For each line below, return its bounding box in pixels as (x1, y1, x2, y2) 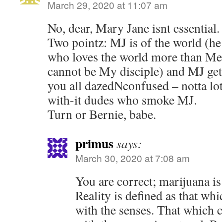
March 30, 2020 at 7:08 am (75, 151, 190, 165)
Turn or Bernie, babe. (48, 106, 156, 122)
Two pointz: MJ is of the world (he (48, 34, 221, 51)
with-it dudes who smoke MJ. (48, 91, 197, 108)
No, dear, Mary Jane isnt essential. (48, 19, 220, 36)
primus (75, 134, 113, 153)
